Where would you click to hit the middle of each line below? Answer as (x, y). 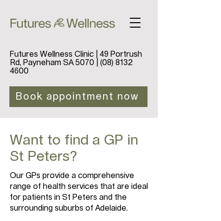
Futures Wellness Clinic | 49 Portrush (76, 54)
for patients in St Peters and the (68, 197)
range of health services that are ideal (79, 186)
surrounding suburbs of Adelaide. (69, 208)
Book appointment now (77, 97)
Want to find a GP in (74, 141)
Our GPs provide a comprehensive (72, 176)
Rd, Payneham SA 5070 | (55, 63)
